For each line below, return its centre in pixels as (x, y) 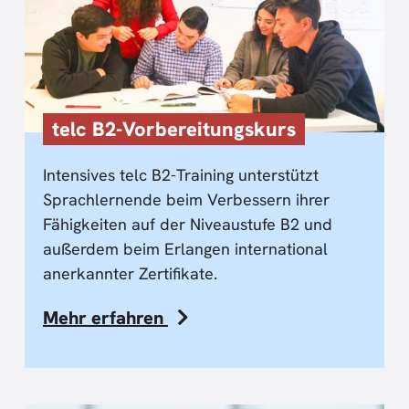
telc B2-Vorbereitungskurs (174, 129)
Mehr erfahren (105, 317)
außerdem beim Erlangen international (185, 248)
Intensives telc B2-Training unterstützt (181, 174)
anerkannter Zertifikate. (130, 273)
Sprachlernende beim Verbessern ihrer (186, 199)
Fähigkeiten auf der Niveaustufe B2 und (188, 224)
